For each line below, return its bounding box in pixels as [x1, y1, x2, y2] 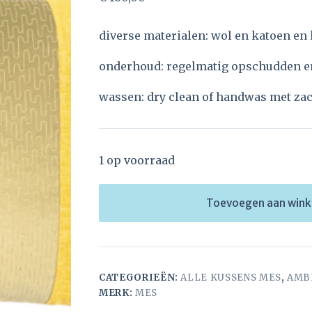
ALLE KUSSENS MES [180, 272, 281, 284]
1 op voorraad [99, 153, 175, 168]
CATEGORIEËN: [99, 272, 181, 284]
